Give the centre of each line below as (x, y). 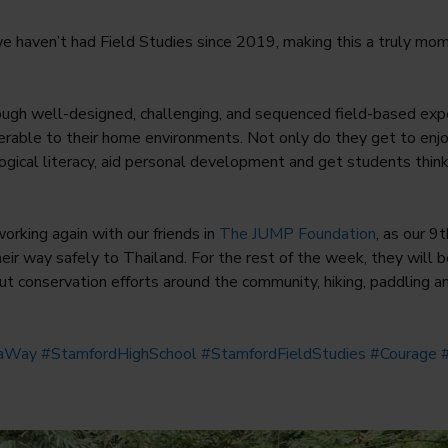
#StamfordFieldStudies (281, 354)
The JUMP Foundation (297, 234)
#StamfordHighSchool (117, 354)
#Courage (401, 354)
